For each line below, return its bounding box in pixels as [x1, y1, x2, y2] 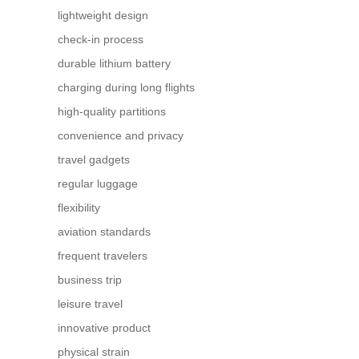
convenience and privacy [58, 128, 184, 142]
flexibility [58, 200, 100, 214]
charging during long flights [58, 80, 195, 94]
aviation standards [58, 224, 151, 238]
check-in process [58, 32, 143, 46]
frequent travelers [58, 248, 147, 262]
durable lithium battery [58, 56, 171, 70]
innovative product [58, 321, 151, 334]
